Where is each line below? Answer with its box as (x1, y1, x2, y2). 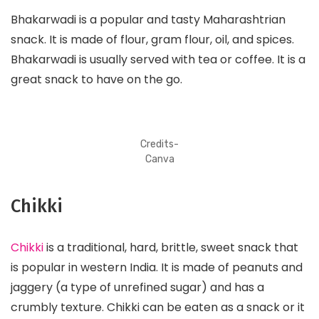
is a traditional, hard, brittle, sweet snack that (43, 239, 298, 256)
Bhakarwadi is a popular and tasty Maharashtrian (11, 11, 286, 28)
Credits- (140, 138, 179, 151)
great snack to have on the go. (11, 71, 182, 88)
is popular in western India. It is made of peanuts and (11, 258, 303, 276)
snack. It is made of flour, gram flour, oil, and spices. (11, 31, 294, 48)
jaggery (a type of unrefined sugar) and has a (11, 278, 264, 296)
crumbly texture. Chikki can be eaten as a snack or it (11, 298, 305, 315)
